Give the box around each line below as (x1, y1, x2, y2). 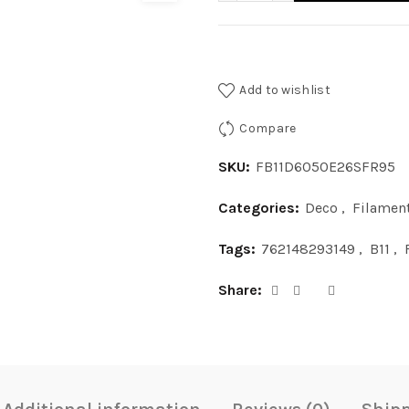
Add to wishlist (239, 81, 330, 98)
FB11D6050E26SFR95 (256, 158, 395, 176)
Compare (239, 121, 297, 137)
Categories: (218, 199, 303, 217)
